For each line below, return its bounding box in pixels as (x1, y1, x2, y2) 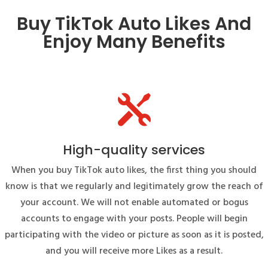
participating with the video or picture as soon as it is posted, (4, 227, 264, 243)
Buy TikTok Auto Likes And (17, 11, 251, 36)
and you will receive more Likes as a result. (45, 243, 223, 259)
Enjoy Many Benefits (42, 29, 226, 54)
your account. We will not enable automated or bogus (20, 194, 248, 211)
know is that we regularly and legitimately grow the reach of (5, 178, 263, 194)
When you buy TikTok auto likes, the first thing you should (11, 162, 257, 178)
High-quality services (63, 140, 205, 159)
